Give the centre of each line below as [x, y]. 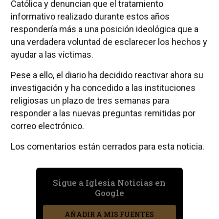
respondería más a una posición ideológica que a [104, 29]
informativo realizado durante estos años [90, 16]
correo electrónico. [47, 126]
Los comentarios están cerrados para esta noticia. [107, 146]
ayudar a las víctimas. [52, 54]
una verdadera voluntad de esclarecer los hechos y [109, 42]
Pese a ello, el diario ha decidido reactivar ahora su [107, 75]
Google [109, 193]
